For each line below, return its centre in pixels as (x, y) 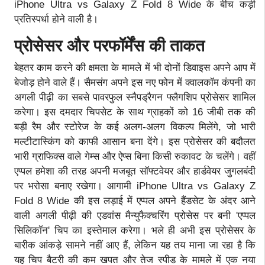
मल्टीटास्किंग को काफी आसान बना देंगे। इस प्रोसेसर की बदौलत (135, 141)
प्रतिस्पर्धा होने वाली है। (56, 19)
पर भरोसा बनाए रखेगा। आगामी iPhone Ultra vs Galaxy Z (135, 186)
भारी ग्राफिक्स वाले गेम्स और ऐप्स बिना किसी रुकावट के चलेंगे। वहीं (135, 156)
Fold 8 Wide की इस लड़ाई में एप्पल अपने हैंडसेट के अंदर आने (135, 201)
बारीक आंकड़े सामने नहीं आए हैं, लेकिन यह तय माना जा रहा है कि (135, 245)
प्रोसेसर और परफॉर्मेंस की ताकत (109, 46)
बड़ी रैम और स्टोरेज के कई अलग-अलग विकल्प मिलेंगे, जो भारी (135, 127)
